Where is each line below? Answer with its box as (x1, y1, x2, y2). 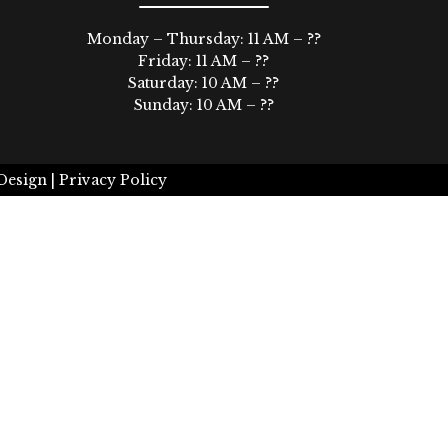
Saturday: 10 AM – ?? (128, 74, 279, 93)
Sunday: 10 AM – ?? (133, 96, 274, 115)
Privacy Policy (59, 171, 167, 190)
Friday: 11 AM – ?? (138, 52, 269, 71)
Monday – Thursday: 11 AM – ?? (86, 30, 321, 49)
